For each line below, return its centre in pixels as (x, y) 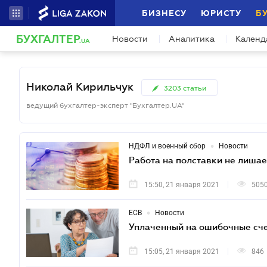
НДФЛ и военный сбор (167, 146)
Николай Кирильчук (80, 87)
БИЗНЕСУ (164, 13)
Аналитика (192, 39)
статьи (195, 88)
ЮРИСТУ (221, 13)
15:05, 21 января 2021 (182, 252)
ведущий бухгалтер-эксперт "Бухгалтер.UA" (105, 105)
